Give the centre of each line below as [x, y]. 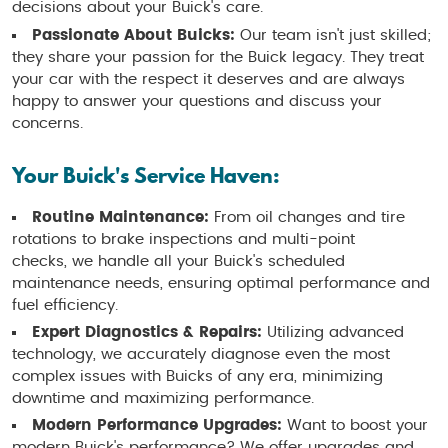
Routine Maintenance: [120, 217]
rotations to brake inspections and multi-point [183, 239]
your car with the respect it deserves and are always [208, 79]
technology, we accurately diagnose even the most [201, 354]
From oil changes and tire [307, 217]
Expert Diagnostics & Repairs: [147, 332]
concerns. [47, 123]
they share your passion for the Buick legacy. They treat [218, 57]
